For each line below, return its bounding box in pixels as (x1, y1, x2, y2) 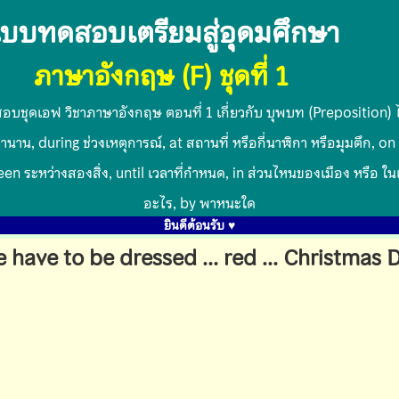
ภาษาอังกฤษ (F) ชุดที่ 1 (34, 54, 289, 98)
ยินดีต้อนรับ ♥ (164, 216, 235, 235)
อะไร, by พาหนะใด (143, 191, 256, 215)
